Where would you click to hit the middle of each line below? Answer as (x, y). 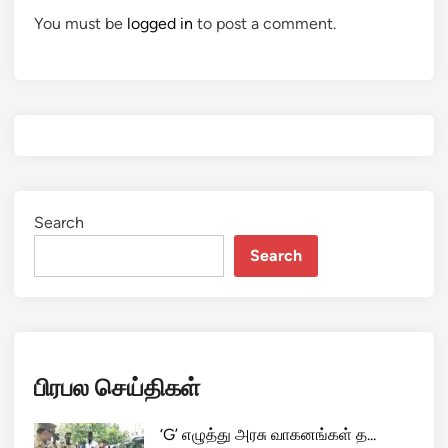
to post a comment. (264, 23)
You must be (80, 23)
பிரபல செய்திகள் (117, 387)
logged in (160, 23)
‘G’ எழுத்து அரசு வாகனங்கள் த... (268, 434)
